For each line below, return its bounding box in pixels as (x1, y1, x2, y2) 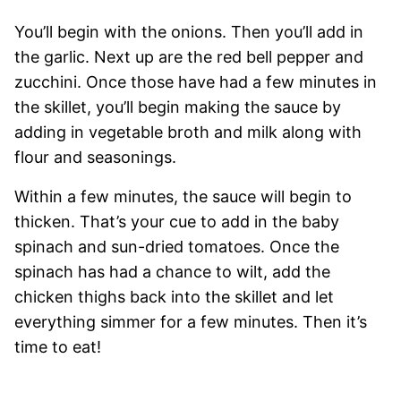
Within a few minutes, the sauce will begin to (14, 186, 352, 206)
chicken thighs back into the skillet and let (14, 286, 334, 306)
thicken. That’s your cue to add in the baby (14, 211, 339, 231)
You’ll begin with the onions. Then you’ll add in (14, 21, 363, 41)
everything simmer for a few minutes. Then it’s (14, 311, 367, 331)
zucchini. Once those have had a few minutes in (14, 72, 377, 91)
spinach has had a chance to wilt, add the (14, 261, 330, 281)
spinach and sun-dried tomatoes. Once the (14, 236, 339, 256)
